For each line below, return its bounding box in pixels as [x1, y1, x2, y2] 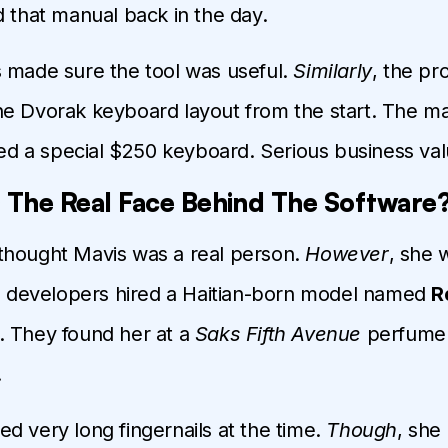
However [305, 241, 389, 266]
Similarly [293, 58, 372, 83]
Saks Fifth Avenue [194, 321, 362, 346]
